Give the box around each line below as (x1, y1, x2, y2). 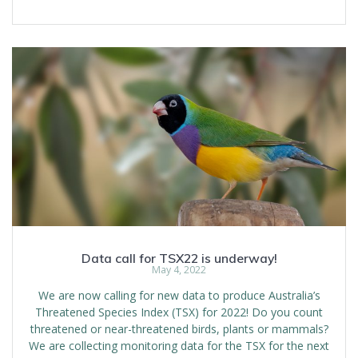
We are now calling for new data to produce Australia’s (38, 288, 320, 304)
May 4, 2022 (152, 263, 206, 277)
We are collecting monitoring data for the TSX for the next (29, 338, 329, 354)
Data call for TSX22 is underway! (81, 250, 277, 267)
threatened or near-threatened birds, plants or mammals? (30, 321, 328, 337)
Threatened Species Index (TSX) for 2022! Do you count (35, 304, 323, 320)
